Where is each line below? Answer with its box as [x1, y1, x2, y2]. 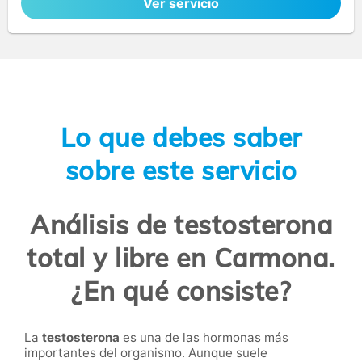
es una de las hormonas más [120, 329, 288, 345]
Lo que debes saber [60, 120, 302, 154]
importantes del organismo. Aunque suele [24, 344, 267, 360]
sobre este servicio [65, 154, 297, 187]
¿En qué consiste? [70, 275, 292, 308]
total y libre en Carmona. [27, 242, 335, 275]
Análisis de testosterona [30, 208, 332, 242]
